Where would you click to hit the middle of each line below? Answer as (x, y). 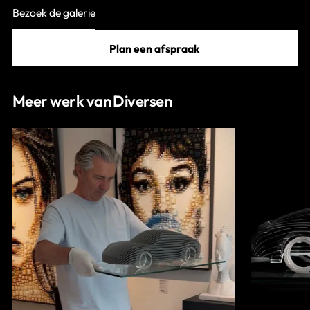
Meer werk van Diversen (92, 101)
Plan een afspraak (155, 48)
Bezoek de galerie (54, 12)
